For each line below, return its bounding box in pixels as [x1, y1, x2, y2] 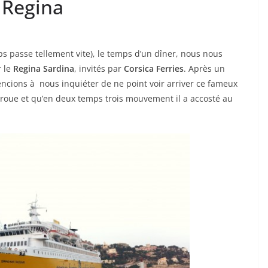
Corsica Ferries [124, 63, 184, 75]
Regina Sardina [13, 63, 74, 75]
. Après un [184, 63, 225, 75]
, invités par [74, 63, 124, 75]
